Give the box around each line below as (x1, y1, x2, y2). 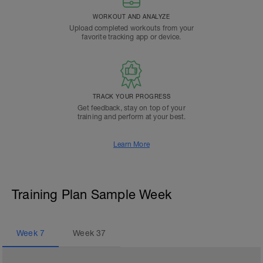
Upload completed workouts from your (69, 24, 194, 32)
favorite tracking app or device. (82, 33, 181, 41)
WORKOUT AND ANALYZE (93, 13, 170, 20)
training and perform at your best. (77, 113, 186, 121)
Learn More (113, 140, 150, 149)
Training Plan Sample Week (12, 187, 171, 202)
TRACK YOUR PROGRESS (92, 93, 171, 100)
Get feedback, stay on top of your (77, 104, 186, 112)
